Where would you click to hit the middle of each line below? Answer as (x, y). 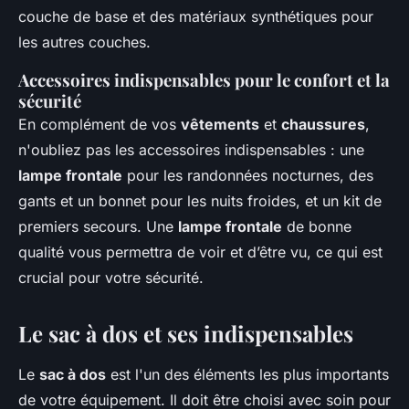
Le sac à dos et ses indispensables (186, 334)
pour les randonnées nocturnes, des (248, 176)
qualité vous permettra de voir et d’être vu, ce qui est (200, 252)
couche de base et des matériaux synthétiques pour (196, 17)
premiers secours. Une (98, 227)
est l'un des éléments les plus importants (247, 375)
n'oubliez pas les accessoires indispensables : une (191, 150)
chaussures (323, 125)
